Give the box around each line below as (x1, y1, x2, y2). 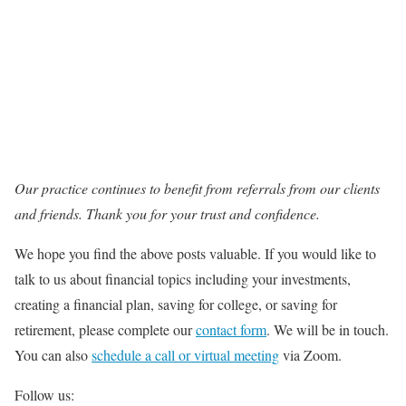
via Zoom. (279, 345, 342, 365)
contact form (196, 320, 266, 340)
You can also (14, 345, 92, 365)
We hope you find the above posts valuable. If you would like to (14, 244, 376, 264)
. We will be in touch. (266, 320, 389, 340)
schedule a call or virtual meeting (92, 345, 279, 365)
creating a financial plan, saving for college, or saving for (14, 295, 337, 314)
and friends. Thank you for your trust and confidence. (14, 204, 320, 224)
